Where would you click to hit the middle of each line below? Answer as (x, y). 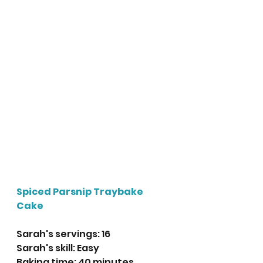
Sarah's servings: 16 (63, 234)
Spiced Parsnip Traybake (81, 192)
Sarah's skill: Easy (58, 248)
